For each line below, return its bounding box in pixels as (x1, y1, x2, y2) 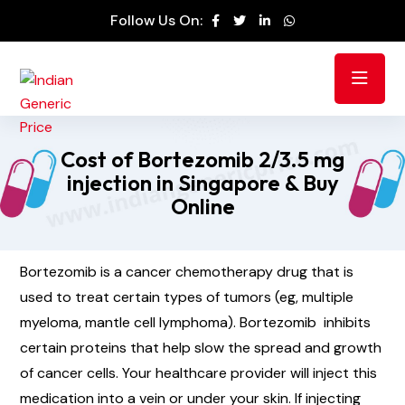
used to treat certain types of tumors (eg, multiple (20, 287, 353, 306)
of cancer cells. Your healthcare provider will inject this (20, 363, 377, 382)
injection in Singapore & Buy (66, 169, 339, 197)
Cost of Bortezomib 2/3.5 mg (61, 146, 344, 174)
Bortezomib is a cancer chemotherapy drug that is (20, 261, 353, 281)
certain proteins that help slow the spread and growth (20, 337, 381, 357)
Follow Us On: (110, 11, 202, 30)
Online (170, 193, 235, 221)
